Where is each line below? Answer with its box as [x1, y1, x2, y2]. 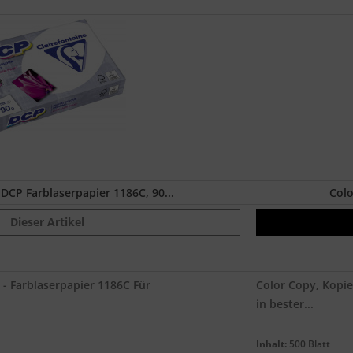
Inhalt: [256, 337, 287, 351]
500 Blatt [287, 337, 330, 351]
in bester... [256, 296, 314, 311]
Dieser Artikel [10, 214, 84, 229]
